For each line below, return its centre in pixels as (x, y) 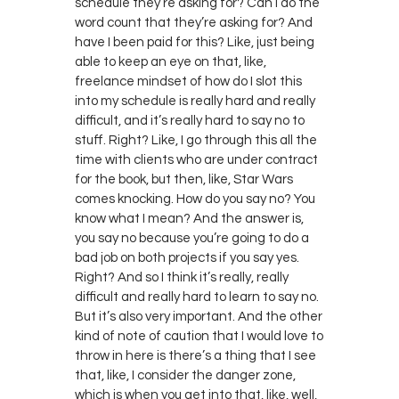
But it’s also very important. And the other (199, 316)
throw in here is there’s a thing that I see (195, 355)
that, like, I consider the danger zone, (185, 375)
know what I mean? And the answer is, (189, 218)
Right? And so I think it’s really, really (182, 277)
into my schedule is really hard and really (195, 101)
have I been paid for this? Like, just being (195, 42)
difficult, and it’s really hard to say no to (190, 120)
